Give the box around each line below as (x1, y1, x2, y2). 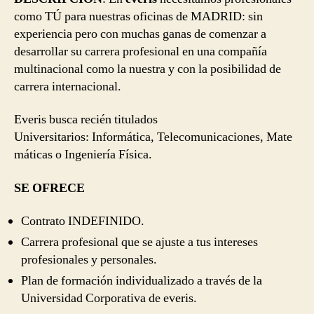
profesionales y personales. (21, 252, 157, 268)
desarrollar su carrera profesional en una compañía (14, 43, 267, 60)
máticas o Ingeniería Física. (14, 146, 152, 163)
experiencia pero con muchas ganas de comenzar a (14, 25, 266, 42)
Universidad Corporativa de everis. (21, 290, 197, 307)
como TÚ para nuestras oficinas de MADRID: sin (14, 8, 263, 25)
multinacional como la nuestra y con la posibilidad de (14, 60, 281, 77)
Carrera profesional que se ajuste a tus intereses (21, 234, 258, 251)
